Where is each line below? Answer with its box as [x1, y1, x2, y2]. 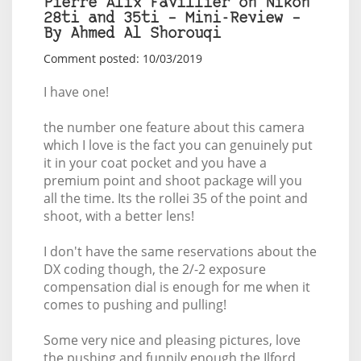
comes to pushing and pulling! [43, 296, 226, 314]
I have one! [43, 83, 109, 102]
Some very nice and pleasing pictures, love [43, 331, 301, 350]
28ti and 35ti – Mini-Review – [43, 11, 301, 27]
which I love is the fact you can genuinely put [43, 136, 313, 155]
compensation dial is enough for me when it [43, 278, 310, 297]
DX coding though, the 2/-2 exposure [43, 260, 266, 279]
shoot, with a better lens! [43, 207, 194, 226]
